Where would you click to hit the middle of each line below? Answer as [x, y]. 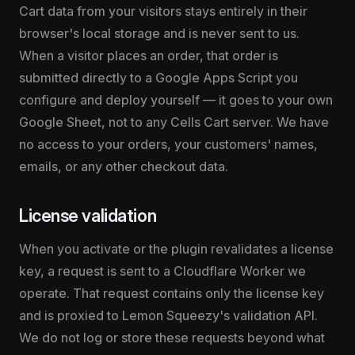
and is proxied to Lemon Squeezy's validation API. [168, 315]
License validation [88, 216]
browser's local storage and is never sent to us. [159, 33]
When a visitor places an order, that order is [149, 55]
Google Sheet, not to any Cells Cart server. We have [174, 122]
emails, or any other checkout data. [124, 166]
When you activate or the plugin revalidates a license [176, 249]
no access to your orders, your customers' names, [168, 144]
